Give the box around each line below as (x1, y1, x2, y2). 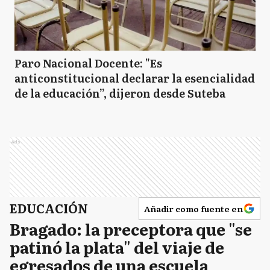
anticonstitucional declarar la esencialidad (14, 70, 255, 86)
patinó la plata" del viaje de (10, 235, 224, 259)
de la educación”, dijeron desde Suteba (14, 85, 225, 101)
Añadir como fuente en (144, 202, 243, 215)
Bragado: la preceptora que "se (10, 217, 252, 240)
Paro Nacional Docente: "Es (14, 55, 162, 71)
